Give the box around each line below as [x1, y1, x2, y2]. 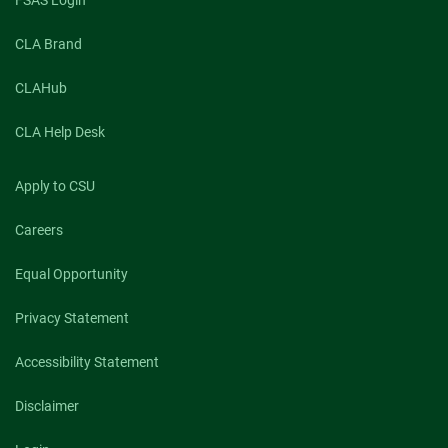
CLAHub [15, 79, 67, 96]
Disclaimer [15, 397, 79, 414]
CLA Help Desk [15, 123, 105, 140]
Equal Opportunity [15, 265, 128, 282]
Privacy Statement [15, 309, 129, 326]
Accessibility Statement [15, 353, 159, 370]
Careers [15, 221, 63, 238]
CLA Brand [15, 35, 82, 52]
